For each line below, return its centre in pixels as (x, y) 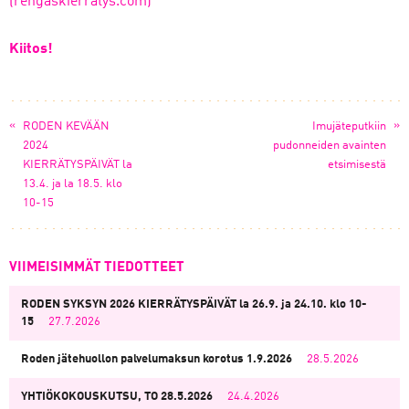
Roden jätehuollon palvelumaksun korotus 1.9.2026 (157, 359)
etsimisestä (357, 165)
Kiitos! (31, 49)
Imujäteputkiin (349, 126)
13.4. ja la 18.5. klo (73, 184)
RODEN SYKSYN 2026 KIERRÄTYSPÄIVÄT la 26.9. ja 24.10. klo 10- (194, 304)
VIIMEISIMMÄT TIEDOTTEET (97, 268)
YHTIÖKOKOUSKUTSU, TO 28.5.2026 (117, 397)
